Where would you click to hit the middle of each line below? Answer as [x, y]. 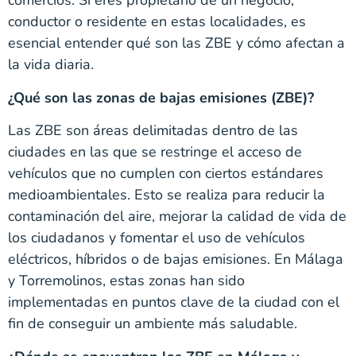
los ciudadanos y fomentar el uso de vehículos [157, 238]
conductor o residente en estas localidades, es [157, 22]
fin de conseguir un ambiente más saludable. [153, 324]
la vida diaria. [51, 65]
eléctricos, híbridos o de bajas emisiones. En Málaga [176, 259]
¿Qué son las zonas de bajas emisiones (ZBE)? [161, 97]
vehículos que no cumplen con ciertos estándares [166, 174]
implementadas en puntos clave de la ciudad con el [174, 302]
